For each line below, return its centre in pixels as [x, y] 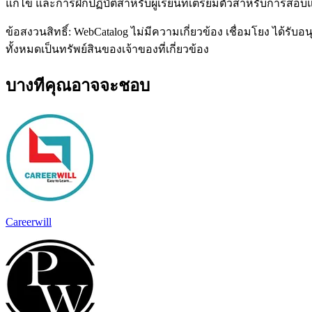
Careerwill [29, 221]
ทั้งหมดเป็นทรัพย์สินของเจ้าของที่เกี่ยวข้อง [107, 49]
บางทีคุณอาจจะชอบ [78, 85]
